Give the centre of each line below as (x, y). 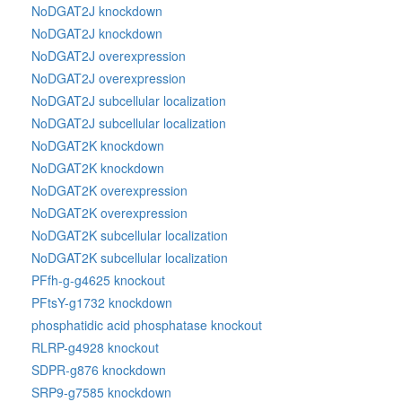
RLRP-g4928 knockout (95, 347)
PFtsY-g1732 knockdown (102, 302)
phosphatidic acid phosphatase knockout (147, 325)
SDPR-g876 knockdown (99, 370)
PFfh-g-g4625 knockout (98, 280)
